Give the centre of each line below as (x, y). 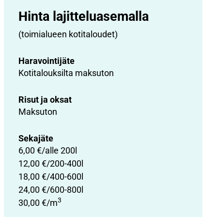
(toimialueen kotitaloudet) (68, 34)
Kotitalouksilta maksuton (66, 73)
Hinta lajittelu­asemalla (84, 16)
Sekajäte (36, 138)
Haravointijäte (46, 61)
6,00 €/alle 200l (48, 150)
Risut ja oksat (45, 100)
